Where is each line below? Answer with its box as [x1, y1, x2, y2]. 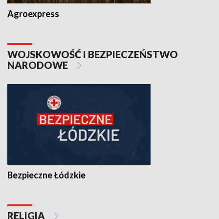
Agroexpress [7, 8, 59, 20]
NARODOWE [7, 59, 70, 71]
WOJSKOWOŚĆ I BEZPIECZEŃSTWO [7, 48, 178, 61]
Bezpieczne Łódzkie [7, 169, 86, 180]
